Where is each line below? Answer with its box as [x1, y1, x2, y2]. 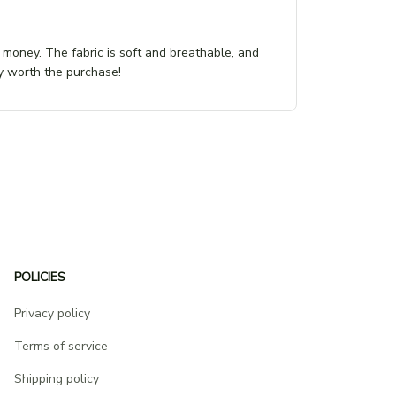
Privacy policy [14, 305, 90, 322]
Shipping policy [14, 370, 99, 387]
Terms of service [14, 338, 108, 354]
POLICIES [14, 269, 65, 286]
